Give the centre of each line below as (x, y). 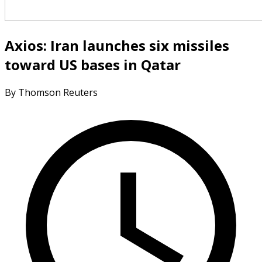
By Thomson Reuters (51, 92)
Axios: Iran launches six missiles (117, 45)
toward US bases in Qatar (93, 64)
